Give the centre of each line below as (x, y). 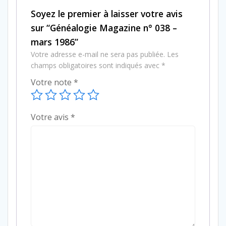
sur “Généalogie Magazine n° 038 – (104, 27)
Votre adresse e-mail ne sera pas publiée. (98, 54)
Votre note (52, 82)
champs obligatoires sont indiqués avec (96, 65)
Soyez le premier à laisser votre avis (107, 13)
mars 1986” (54, 42)
